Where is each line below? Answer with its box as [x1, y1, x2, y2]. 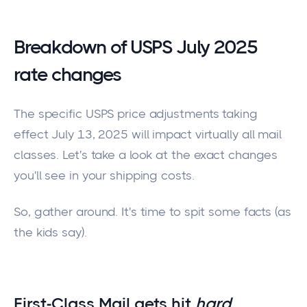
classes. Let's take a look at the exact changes [14, 148, 278, 162]
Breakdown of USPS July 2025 [14, 35, 258, 58]
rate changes [14, 62, 121, 86]
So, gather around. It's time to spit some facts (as [14, 204, 291, 219]
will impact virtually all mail [128, 127, 282, 142]
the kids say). [14, 225, 87, 239]
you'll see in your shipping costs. [14, 169, 195, 183]
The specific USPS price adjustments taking [14, 107, 258, 121]
